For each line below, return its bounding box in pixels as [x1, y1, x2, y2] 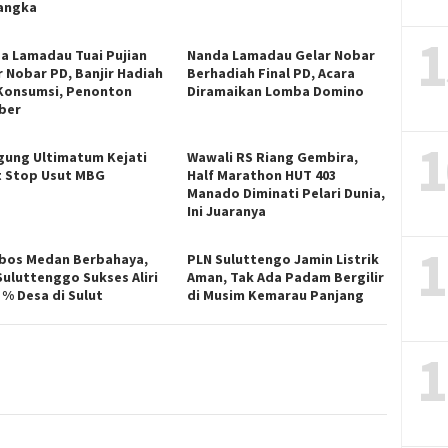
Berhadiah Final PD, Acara [187, 63, 356, 82]
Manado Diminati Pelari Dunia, [187, 183, 386, 202]
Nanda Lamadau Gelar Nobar [187, 45, 376, 64]
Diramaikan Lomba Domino [187, 81, 365, 100]
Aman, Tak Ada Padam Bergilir [187, 267, 385, 286]
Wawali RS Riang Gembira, [187, 147, 359, 166]
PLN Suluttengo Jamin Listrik [187, 249, 380, 268]
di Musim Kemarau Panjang [187, 285, 365, 304]
